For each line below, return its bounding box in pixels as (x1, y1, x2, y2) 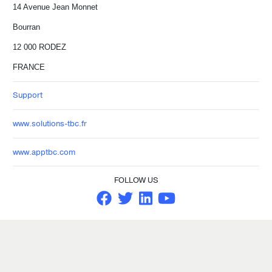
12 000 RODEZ (13, 42, 67, 52)
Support (13, 90, 43, 101)
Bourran (13, 22, 41, 32)
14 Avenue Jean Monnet (13, 2, 98, 12)
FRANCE (13, 62, 46, 72)
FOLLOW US (114, 175, 158, 186)
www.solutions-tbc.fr (13, 118, 87, 129)
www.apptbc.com (13, 146, 76, 158)
